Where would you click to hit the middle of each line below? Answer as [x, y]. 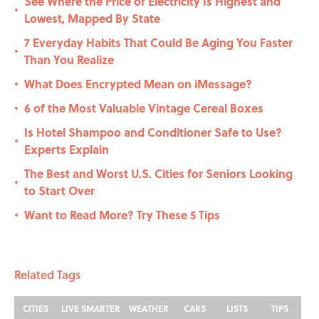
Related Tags [47, 275]
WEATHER [149, 309]
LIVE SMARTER [91, 309]
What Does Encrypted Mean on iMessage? [138, 84]
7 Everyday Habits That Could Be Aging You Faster [158, 43]
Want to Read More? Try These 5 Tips [122, 215]
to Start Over [59, 191]
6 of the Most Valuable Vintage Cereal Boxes [144, 108]
